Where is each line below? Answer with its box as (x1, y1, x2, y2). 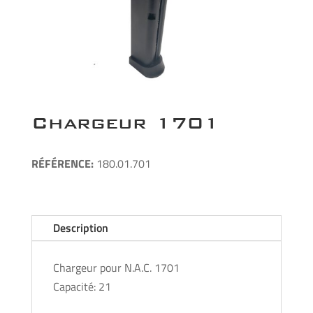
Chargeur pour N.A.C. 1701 (52, 259, 180, 276)
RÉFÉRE (31, 154, 71, 172)
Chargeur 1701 (31, 111, 219, 133)
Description (52, 219, 108, 236)
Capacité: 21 (52, 277, 111, 295)
